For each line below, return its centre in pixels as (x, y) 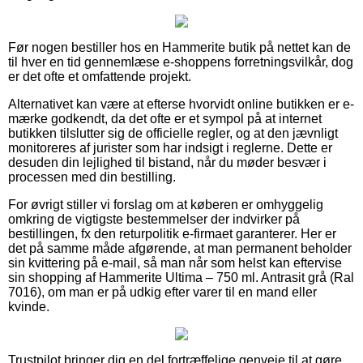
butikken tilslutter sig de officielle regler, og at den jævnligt (173, 133)
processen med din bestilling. (92, 177)
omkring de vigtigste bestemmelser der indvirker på (154, 219)
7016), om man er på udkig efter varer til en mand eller (162, 292)
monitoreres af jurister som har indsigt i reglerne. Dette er (170, 147)
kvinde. (29, 306)
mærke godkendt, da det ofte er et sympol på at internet (165, 118)
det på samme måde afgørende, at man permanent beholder (180, 248)
